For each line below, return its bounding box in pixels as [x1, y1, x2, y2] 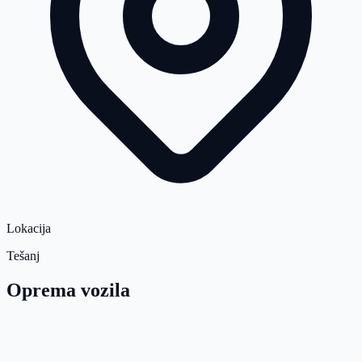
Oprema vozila [6, 279, 130, 301]
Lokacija [6, 221, 51, 235]
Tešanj [6, 248, 40, 263]
